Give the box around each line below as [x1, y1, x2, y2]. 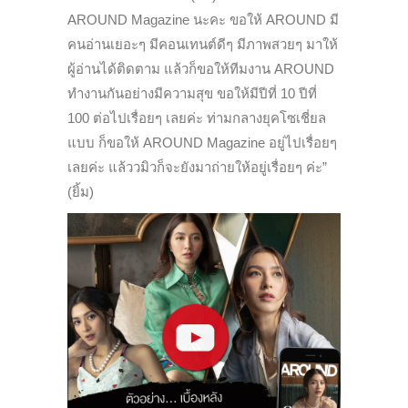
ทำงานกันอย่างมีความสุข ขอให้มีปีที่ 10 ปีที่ [67, 85, 317, 101]
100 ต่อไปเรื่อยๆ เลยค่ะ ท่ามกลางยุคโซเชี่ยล [67, 109, 326, 126]
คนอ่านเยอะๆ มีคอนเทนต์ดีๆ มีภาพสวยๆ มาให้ [67, 36, 338, 52]
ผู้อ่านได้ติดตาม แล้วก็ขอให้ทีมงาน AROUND [67, 60, 334, 76]
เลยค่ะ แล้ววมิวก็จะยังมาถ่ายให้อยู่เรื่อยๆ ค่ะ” [67, 158, 327, 175]
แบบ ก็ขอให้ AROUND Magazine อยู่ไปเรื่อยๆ [67, 134, 337, 150]
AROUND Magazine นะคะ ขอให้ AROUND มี [67, 11, 339, 27]
